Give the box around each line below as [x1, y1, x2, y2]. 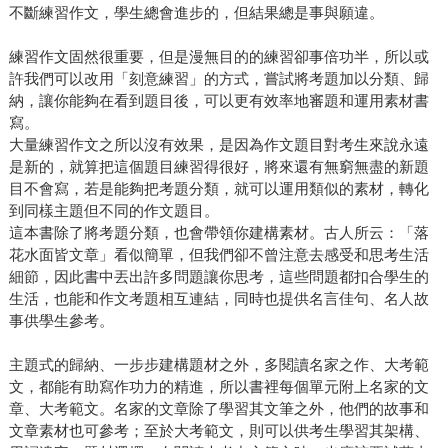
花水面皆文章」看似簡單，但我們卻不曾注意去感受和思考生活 [8, 246, 429, 264]
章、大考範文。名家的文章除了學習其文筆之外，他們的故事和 [8, 400, 429, 418]
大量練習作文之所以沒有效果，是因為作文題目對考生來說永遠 [8, 136, 429, 154]
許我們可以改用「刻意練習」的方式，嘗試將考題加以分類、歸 [8, 70, 429, 88]
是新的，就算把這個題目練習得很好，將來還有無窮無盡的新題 [8, 158, 429, 176]
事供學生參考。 [8, 312, 114, 330]
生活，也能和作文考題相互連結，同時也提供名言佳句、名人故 [8, 290, 429, 308]
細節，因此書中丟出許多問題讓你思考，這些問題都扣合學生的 [8, 268, 429, 286]
